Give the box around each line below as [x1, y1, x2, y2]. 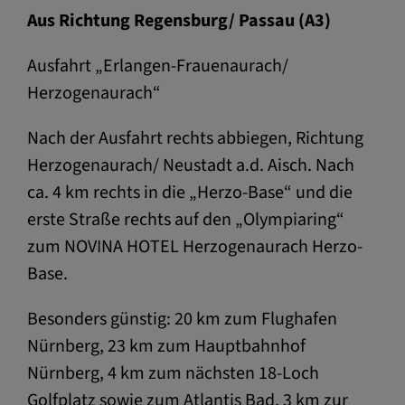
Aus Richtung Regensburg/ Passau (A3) [27, 7, 331, 33]
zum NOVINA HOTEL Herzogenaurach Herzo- [27, 233, 363, 259]
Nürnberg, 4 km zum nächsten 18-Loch [27, 360, 319, 386]
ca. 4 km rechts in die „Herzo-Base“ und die [27, 179, 353, 205]
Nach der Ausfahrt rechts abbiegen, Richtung [27, 125, 363, 151]
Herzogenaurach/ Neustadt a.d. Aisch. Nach [27, 152, 354, 178]
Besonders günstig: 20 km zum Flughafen [27, 306, 337, 332]
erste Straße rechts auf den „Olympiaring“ [27, 206, 344, 232]
